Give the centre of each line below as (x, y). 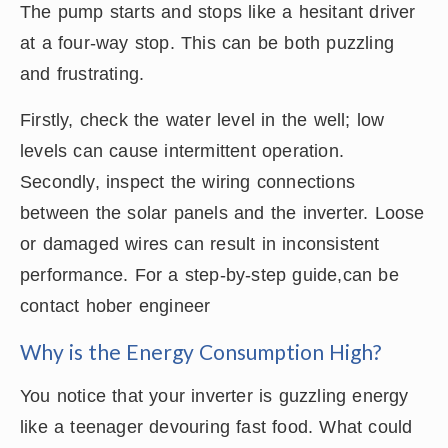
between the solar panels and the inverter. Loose (222, 212)
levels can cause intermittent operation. (182, 150)
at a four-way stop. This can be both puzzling (207, 42)
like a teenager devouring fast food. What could (216, 426)
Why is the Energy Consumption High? (200, 351)
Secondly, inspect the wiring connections (188, 181)
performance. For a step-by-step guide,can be (209, 274)
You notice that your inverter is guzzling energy (214, 395)
